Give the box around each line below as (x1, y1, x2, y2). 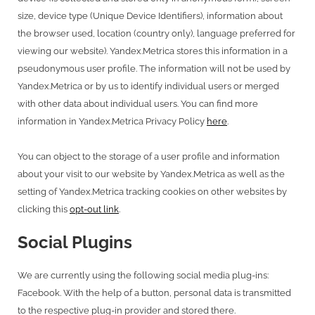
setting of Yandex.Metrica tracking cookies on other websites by (18, 186, 287, 197)
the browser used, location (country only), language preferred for (18, 27, 295, 39)
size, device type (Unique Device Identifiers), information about (18, 10, 283, 21)
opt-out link (70, 203, 119, 214)
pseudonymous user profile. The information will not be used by (18, 63, 290, 74)
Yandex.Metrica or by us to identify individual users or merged (18, 80, 279, 91)
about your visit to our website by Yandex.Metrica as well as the (18, 168, 285, 179)
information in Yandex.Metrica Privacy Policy (18, 115, 207, 127)
